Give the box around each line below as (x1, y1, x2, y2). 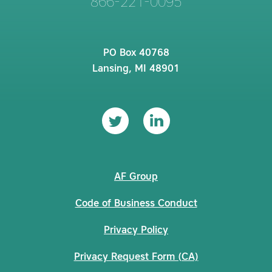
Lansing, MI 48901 (92, 64, 180, 75)
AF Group (114, 172, 158, 183)
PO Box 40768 (103, 49, 169, 59)
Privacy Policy (104, 226, 168, 236)
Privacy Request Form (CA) (73, 253, 199, 263)
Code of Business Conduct (75, 199, 197, 209)
